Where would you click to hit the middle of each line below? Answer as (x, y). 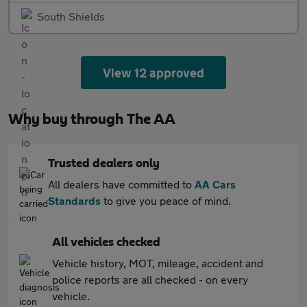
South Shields (71, 16)
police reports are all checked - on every (150, 279)
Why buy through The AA (92, 119)
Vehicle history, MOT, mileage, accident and (158, 263)
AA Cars (215, 184)
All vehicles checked (106, 243)
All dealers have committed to (121, 184)
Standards (74, 200)
